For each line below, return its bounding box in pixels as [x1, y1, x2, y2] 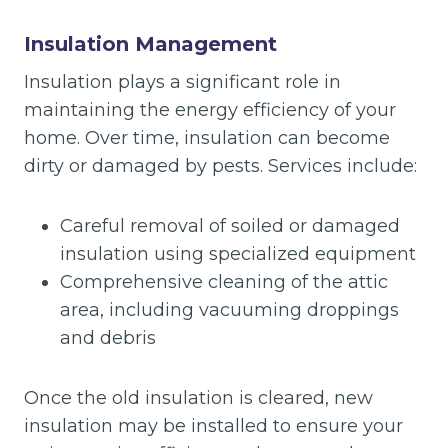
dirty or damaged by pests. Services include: [24, 155, 417, 177]
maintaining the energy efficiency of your [24, 99, 396, 121]
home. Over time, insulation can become [24, 127, 390, 149]
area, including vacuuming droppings [60, 299, 399, 321]
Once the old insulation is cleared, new [24, 387, 373, 409]
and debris [60, 327, 156, 349]
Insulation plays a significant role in [24, 71, 341, 93]
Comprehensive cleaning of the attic [60, 271, 388, 293]
